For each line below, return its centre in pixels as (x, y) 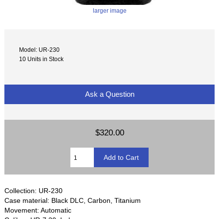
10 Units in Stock (42, 59)
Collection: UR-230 (34, 191)
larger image (109, 10)
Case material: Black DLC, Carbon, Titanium (73, 201)
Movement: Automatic (38, 210)
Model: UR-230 (40, 49)
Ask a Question (109, 94)
